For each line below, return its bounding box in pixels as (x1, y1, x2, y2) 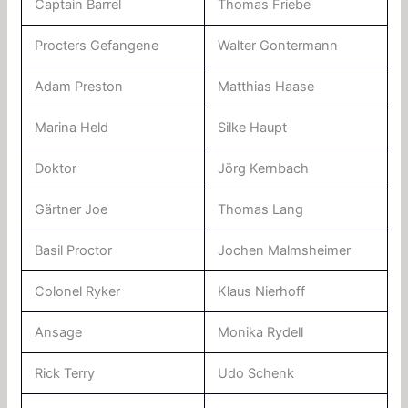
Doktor (35, 159, 77, 177)
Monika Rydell (218, 323, 304, 341)
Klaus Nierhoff (218, 282, 306, 300)
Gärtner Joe (35, 200, 108, 218)
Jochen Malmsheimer (218, 241, 352, 259)
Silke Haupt (218, 118, 288, 136)
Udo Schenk (218, 364, 295, 382)
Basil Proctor (35, 241, 113, 259)
